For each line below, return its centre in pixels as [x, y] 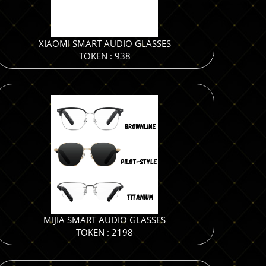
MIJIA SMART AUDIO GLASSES [104, 220]
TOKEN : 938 [104, 56]
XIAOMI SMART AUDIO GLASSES [104, 43]
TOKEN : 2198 [104, 232]
